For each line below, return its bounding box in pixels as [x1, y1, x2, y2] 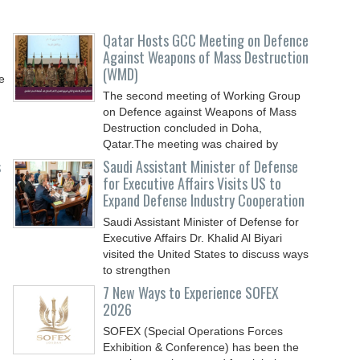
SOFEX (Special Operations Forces [103, 325, 284, 337]
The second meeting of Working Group [103, 89, 301, 102]
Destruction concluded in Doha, [103, 121, 263, 134]
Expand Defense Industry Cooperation [103, 190, 305, 211]
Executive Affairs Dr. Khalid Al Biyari [103, 231, 283, 244]
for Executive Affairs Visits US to [103, 173, 282, 194]
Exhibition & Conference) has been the [103, 341, 300, 354]
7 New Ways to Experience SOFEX [103, 282, 280, 303]
